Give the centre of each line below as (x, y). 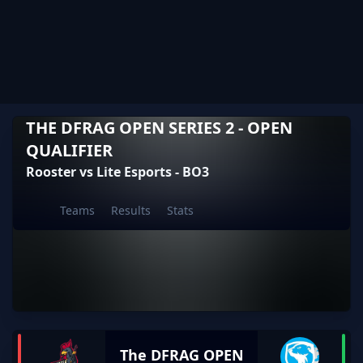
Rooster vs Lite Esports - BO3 (117, 172)
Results (131, 210)
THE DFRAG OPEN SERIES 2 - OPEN (159, 128)
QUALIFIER (69, 150)
